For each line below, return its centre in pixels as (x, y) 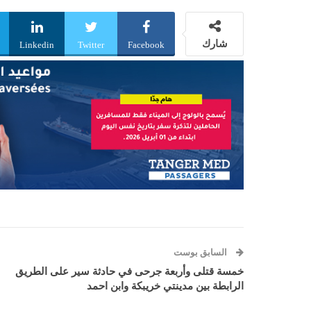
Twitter (91, 45)
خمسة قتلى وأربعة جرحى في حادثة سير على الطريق (129, 271)
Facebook (146, 45)
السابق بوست (201, 252)
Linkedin (37, 45)
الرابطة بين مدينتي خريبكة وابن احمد (165, 286)
